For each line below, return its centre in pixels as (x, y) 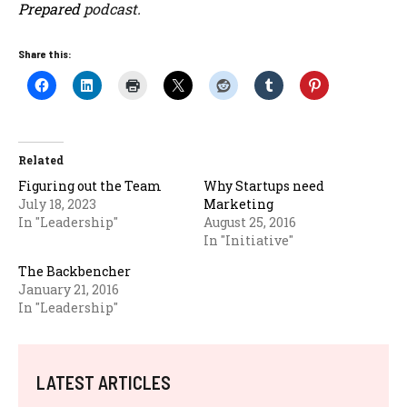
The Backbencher (74, 271)
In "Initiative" (248, 240)
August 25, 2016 (250, 222)
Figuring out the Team (90, 186)
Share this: (45, 54)
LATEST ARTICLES (104, 382)
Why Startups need (264, 186)
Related (41, 160)
